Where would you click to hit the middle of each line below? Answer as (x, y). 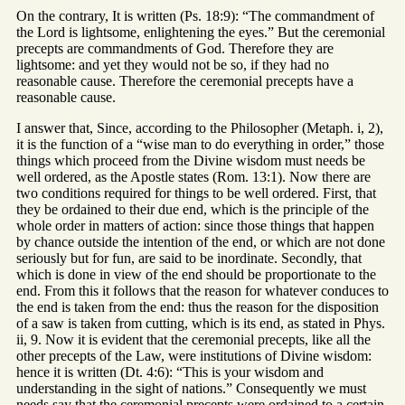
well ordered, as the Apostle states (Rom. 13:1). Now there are (193, 177)
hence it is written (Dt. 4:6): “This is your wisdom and (170, 372)
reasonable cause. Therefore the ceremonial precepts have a (185, 81)
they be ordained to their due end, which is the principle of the (193, 210)
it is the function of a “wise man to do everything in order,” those (200, 145)
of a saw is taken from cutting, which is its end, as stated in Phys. (201, 324)
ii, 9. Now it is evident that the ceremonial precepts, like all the (193, 340)
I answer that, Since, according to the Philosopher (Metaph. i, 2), (200, 128)
